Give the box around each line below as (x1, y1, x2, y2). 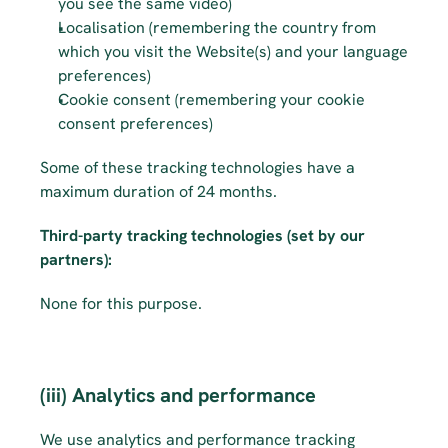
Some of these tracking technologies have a (40, 157, 355, 178)
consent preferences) (58, 113, 213, 134)
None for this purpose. (40, 293, 202, 314)
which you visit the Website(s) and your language (58, 41, 408, 62)
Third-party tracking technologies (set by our (40, 225, 365, 246)
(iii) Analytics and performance (40, 382, 316, 408)
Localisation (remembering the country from (58, 17, 376, 38)
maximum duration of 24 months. (40, 181, 277, 202)
